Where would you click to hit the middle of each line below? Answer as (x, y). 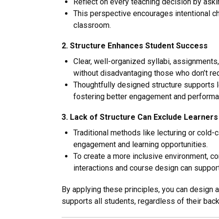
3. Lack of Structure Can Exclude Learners (140, 117)
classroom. (92, 25)
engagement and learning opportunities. (141, 145)
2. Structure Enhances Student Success (135, 46)
